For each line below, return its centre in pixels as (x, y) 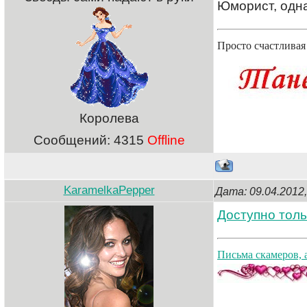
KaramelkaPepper (109, 190)
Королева (109, 118)
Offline (166, 140)
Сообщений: (73, 140)
